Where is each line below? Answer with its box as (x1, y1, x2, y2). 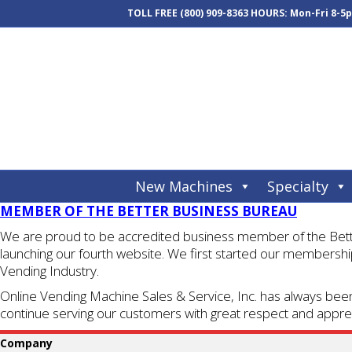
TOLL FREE (127, 6, 180, 20)
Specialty (267, 177, 328, 196)
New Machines (135, 177, 233, 196)
